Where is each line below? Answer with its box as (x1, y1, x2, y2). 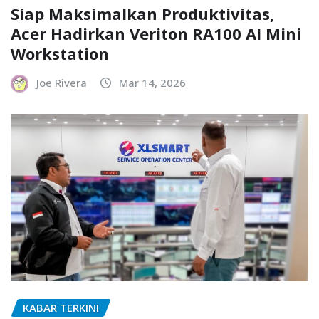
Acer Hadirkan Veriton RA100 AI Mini (11, 22, 301, 44)
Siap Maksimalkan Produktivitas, (11, 2, 274, 24)
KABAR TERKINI (23, 300, 99, 315)
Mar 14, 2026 (119, 75, 186, 90)
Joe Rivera (36, 75, 87, 90)
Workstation (11, 42, 109, 64)
